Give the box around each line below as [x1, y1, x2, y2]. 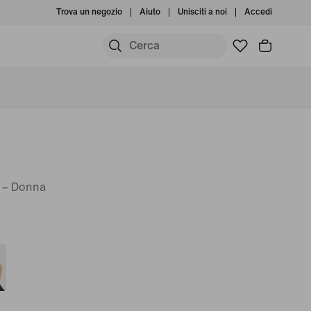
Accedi [244, 8, 272, 17]
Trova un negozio [56, 8, 122, 17]
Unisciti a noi [178, 8, 227, 17]
